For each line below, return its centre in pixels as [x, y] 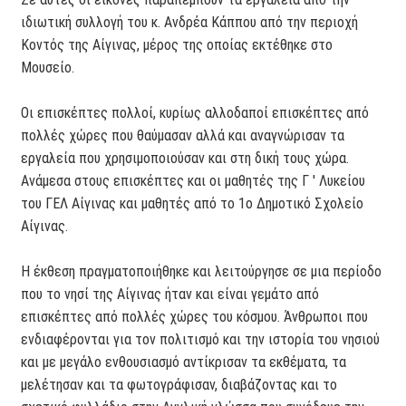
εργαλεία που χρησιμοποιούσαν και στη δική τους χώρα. [185, 158]
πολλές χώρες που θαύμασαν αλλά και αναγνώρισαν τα [183, 135]
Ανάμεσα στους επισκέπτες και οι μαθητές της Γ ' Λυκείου [193, 180]
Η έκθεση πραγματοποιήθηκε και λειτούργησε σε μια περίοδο [202, 271]
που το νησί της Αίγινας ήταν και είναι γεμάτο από [170, 294]
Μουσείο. [48, 67]
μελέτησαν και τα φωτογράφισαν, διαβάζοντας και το [179, 384]
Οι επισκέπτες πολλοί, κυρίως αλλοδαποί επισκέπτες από [195, 112]
